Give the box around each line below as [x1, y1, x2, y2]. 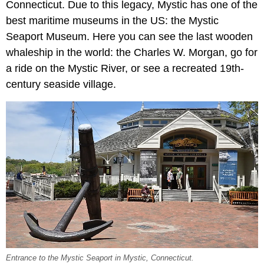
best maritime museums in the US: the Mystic [6, 14, 219, 27]
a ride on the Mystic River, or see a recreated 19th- [6, 62, 244, 74]
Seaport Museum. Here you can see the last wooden [6, 30, 253, 42]
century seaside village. [6, 78, 116, 90]
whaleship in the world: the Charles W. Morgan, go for [6, 46, 258, 58]
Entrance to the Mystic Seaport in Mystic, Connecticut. [6, 253, 194, 262]
